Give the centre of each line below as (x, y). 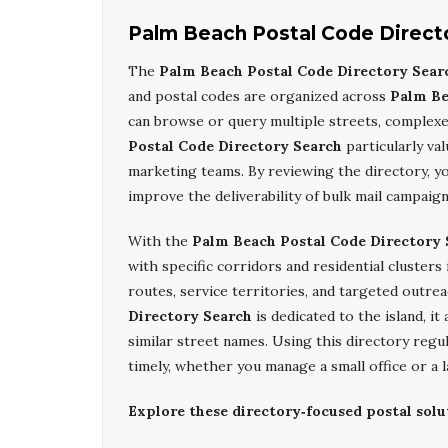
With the (160, 241)
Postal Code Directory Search (235, 146)
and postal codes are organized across (259, 96)
